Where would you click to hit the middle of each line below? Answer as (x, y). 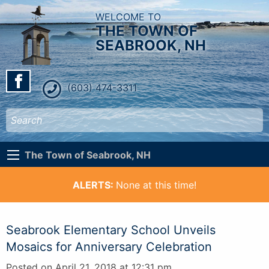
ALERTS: (94, 185)
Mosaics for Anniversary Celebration (109, 246)
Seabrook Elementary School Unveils (111, 230)
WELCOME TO (128, 17)
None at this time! (156, 185)
